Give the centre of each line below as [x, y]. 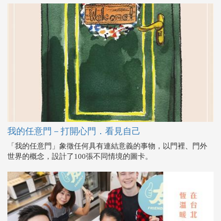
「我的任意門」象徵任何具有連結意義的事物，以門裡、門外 [107, 146]
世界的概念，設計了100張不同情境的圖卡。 [80, 157]
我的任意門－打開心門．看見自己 [74, 131]
